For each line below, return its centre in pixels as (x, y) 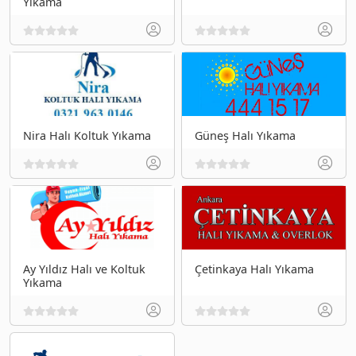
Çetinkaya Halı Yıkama (254, 269)
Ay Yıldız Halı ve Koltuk (84, 269)
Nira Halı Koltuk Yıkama (87, 135)
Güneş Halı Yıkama (245, 135)
